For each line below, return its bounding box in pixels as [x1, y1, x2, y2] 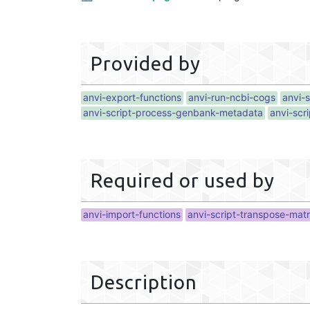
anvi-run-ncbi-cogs [188, 91, 275, 104]
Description [91, 271, 197, 293]
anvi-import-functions [83, 208, 181, 221]
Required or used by [91, 170, 275, 192]
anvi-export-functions [83, 91, 181, 104]
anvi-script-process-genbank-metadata [83, 107, 263, 119]
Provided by [91, 53, 201, 75]
